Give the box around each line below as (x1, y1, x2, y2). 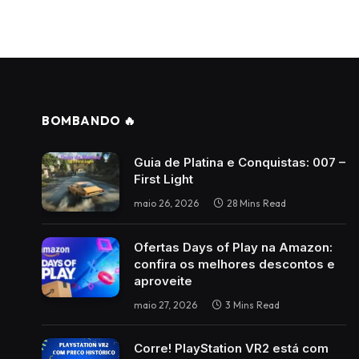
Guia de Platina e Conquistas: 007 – (134, 154, 345, 170)
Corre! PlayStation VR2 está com (134, 341, 329, 357)
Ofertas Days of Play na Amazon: (134, 240, 333, 256)
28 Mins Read (227, 196, 286, 209)
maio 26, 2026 (134, 196, 199, 209)
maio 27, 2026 (134, 299, 197, 312)
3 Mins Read (225, 299, 280, 312)
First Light (134, 171, 193, 187)
